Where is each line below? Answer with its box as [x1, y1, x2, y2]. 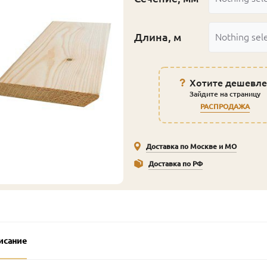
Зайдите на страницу [190, 89, 261, 98]
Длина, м [134, 30, 182, 43]
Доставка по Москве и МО [146, 142, 237, 150]
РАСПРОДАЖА [200, 102, 250, 110]
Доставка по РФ [148, 159, 203, 167]
